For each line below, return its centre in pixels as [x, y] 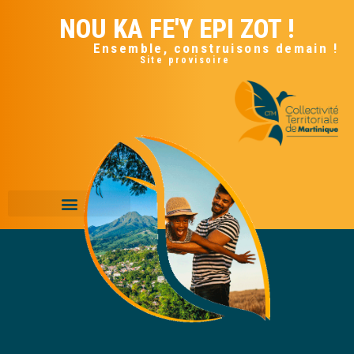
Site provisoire [185, 60]
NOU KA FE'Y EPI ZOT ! [177, 29]
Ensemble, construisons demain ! [215, 48]
